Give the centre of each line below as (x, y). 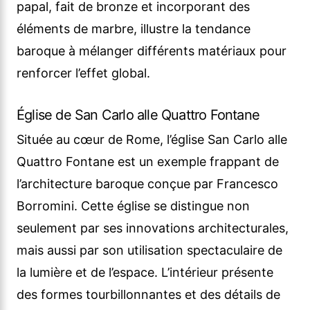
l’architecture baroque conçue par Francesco (147, 184)
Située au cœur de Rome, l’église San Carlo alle (152, 140)
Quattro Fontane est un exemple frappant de (148, 162)
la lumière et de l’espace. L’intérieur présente (145, 273)
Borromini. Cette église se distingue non (133, 206)
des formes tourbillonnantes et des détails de (148, 295)
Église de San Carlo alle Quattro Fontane (138, 115)
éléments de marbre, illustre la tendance (134, 29)
